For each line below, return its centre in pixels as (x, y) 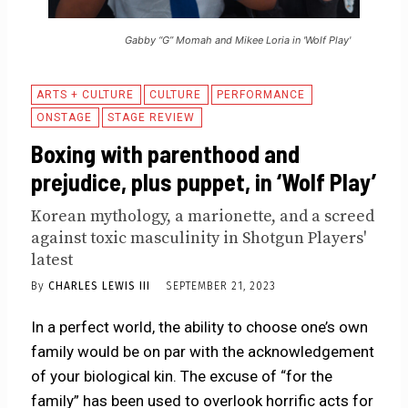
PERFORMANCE (261, 95)
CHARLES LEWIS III (100, 286)
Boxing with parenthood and (166, 154)
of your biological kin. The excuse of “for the (182, 376)
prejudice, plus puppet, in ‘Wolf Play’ (204, 182)
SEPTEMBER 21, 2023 (221, 286)
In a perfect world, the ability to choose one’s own (200, 327)
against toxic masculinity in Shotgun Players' (199, 239)
